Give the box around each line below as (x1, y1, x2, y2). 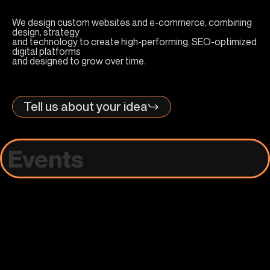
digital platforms (12, 45, 81, 57)
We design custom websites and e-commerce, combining (12, 16, 252, 28)
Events (8, 144, 84, 173)
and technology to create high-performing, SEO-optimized (12, 36, 257, 48)
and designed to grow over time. (12, 55, 146, 67)
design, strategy (12, 26, 80, 38)
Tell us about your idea (24, 99, 148, 114)
